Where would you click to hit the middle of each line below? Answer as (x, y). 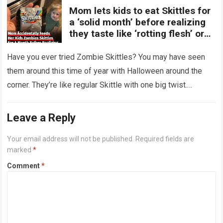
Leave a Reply (42, 118)
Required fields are (165, 139)
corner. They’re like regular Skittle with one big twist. (97, 85)
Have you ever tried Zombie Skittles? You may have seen (106, 57)
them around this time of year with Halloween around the (105, 71)
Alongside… (28, 99)
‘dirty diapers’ (99, 45)
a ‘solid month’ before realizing (138, 22)
